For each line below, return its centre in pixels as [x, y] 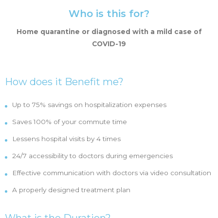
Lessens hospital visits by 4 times [66, 139]
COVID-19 [109, 44]
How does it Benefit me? [64, 82]
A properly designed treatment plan [71, 190]
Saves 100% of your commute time [70, 122]
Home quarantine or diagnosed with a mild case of [109, 32]
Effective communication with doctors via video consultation [112, 173]
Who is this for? [109, 14]
